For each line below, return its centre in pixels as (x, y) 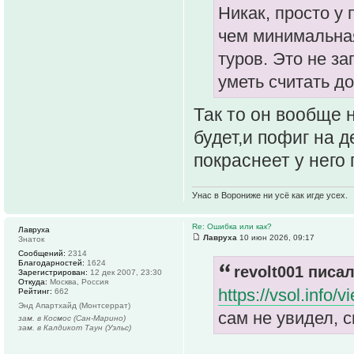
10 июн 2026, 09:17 (276, 237)
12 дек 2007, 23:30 (125, 272)
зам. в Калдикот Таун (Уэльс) (75, 327)
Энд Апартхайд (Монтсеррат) (74, 305)
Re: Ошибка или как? (232, 226)
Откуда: (33, 281)
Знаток (31, 239)
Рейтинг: (35, 291)
